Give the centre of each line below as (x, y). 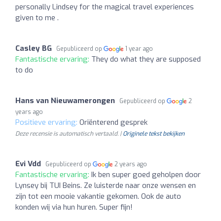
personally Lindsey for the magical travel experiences (105, 7)
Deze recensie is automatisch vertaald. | (69, 133)
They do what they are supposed (146, 59)
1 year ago (139, 49)
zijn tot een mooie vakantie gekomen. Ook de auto (98, 196)
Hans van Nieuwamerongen (65, 100)
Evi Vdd (28, 164)
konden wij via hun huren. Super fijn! (74, 207)
